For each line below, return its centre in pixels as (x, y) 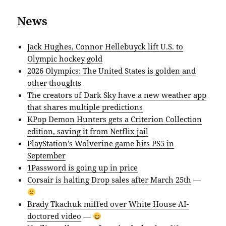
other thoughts (54, 83)
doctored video (54, 216)
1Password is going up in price (83, 168)
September (47, 156)
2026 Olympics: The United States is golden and (112, 71)
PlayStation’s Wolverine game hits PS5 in (101, 144)
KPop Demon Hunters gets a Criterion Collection (115, 119)
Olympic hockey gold (65, 59)
